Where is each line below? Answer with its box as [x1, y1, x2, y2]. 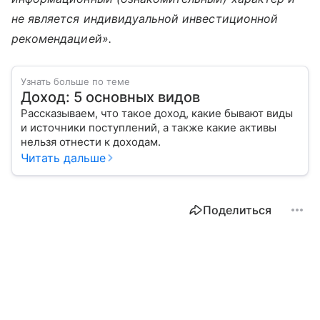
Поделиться [203, 203, 271, 218]
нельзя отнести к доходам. [21, 135, 172, 149]
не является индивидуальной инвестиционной [11, 11, 278, 26]
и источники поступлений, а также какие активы [21, 121, 276, 135]
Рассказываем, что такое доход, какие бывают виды [21, 106, 293, 121]
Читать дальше [21, 151, 106, 166]
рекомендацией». [11, 31, 111, 46]
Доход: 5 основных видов [21, 89, 200, 106]
